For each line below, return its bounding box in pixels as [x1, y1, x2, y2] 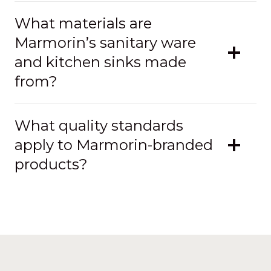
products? [15, 155, 88, 173]
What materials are [15, 14, 152, 32]
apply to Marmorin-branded [15, 135, 213, 154]
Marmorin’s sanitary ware [15, 33, 196, 51]
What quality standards [15, 116, 183, 134]
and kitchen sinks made [15, 53, 186, 71]
